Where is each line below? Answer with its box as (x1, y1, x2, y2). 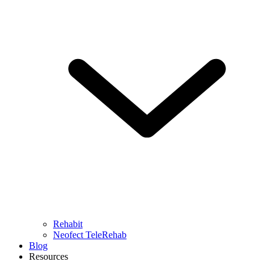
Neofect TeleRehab (53, 230, 127, 240)
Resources (29, 251, 68, 262)
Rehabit (53, 219, 83, 230)
